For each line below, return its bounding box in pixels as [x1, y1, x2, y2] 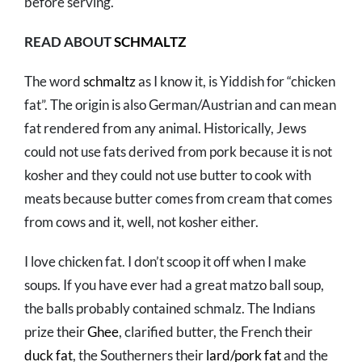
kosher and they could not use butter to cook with [24, 166, 311, 183]
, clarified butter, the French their [119, 322, 313, 340]
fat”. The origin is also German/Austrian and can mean [24, 95, 336, 113]
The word [24, 72, 83, 90]
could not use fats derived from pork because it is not [24, 142, 332, 160]
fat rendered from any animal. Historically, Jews [24, 119, 306, 137]
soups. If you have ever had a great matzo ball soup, [24, 276, 324, 293]
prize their [24, 322, 87, 340]
